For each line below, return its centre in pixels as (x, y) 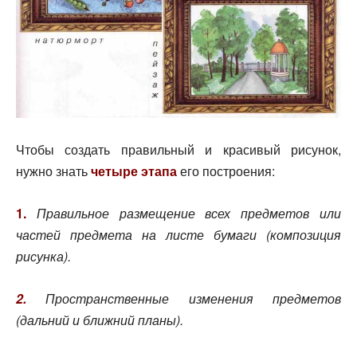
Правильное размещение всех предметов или (184, 214)
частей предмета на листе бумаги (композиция (178, 235)
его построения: (226, 171)
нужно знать (52, 171)
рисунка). (43, 257)
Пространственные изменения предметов (184, 299)
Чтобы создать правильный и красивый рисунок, (178, 150)
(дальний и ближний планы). (100, 320)
